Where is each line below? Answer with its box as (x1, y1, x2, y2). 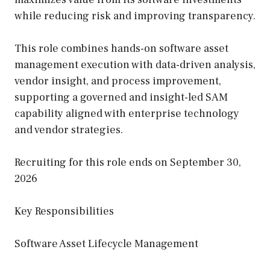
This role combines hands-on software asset (14, 42, 228, 55)
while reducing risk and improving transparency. (14, 9, 256, 23)
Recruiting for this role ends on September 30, (14, 155, 241, 169)
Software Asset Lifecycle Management (14, 237, 198, 251)
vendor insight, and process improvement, (14, 74, 221, 88)
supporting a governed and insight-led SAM (14, 90, 228, 104)
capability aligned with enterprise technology (14, 107, 239, 121)
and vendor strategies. (14, 123, 123, 137)
